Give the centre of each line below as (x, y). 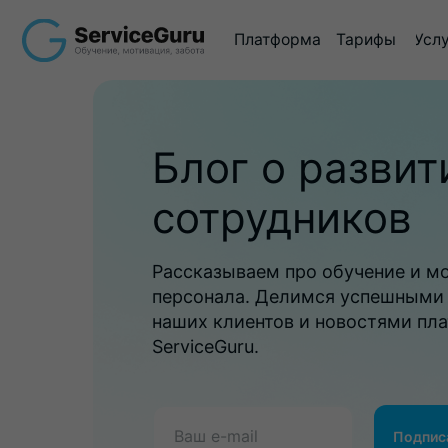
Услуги (393, 36)
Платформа (247, 36)
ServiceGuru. (205, 346)
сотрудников (282, 217)
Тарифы (326, 36)
